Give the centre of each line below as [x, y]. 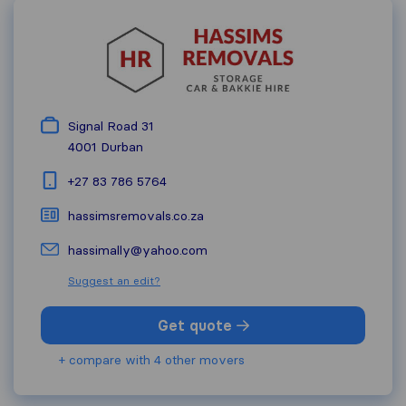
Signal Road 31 [111, 126]
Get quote [197, 325]
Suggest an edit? [114, 280]
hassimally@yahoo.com [138, 250]
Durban [122, 146]
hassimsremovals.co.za [136, 215]
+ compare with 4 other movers [152, 359]
